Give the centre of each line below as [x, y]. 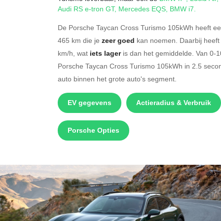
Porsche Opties [93, 130]
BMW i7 [182, 9]
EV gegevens [90, 103]
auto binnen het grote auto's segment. [117, 79]
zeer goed [118, 40]
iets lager [105, 53]
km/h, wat [74, 53]
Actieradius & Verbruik [174, 103]
